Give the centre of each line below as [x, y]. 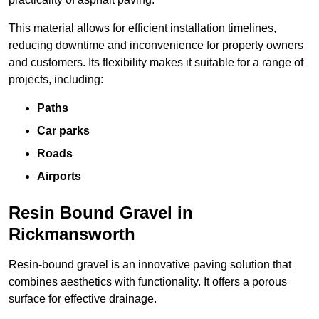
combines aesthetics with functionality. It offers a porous [148, 281]
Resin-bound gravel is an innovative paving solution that [150, 264]
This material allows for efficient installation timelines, [142, 28]
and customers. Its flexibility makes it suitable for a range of [156, 62]
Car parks [63, 130]
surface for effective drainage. [83, 298]
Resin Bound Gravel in [101, 212]
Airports [59, 176]
